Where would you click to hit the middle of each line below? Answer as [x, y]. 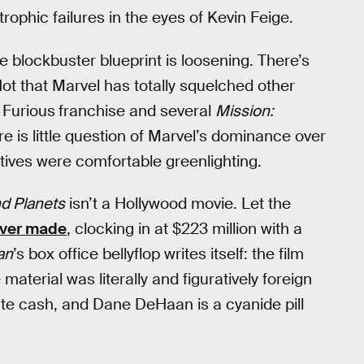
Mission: [245, 110]
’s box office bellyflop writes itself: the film [158, 254]
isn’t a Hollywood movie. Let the [178, 204]
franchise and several [137, 110]
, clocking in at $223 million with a [184, 229]
